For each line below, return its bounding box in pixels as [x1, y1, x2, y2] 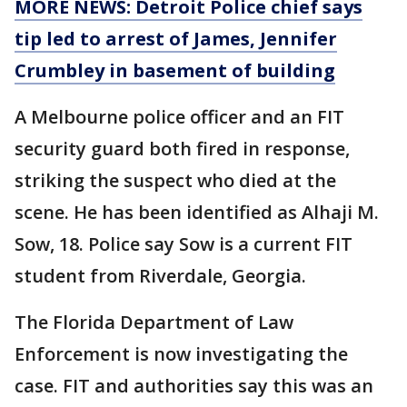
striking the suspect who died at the [15, 168, 336, 193]
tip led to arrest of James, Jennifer [15, 26, 337, 51]
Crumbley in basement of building [15, 58, 335, 83]
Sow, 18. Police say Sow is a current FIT [15, 232, 352, 256]
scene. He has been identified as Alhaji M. [15, 200, 379, 224]
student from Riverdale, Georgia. [15, 263, 311, 288]
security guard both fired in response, [15, 136, 350, 161]
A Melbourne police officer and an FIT [15, 104, 344, 129]
